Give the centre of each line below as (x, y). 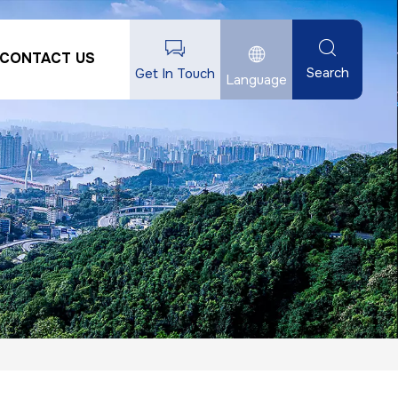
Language (256, 80)
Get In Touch (175, 74)
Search (327, 72)
